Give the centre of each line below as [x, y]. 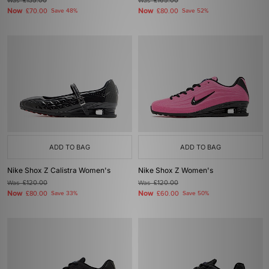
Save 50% [196, 193]
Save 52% [195, 11]
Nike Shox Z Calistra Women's [59, 170]
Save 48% [64, 11]
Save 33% [64, 193]
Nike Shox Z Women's [176, 170]
